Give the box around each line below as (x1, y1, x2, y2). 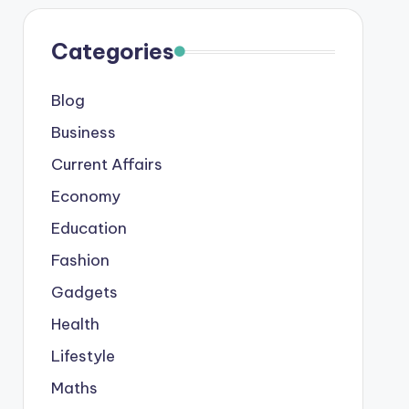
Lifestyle (50, 346, 115, 366)
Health (50, 314, 100, 334)
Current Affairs (50, 154, 163, 174)
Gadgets (50, 282, 118, 302)
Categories (50, 37, 174, 65)
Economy (50, 186, 121, 206)
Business (50, 122, 116, 142)
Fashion (50, 250, 110, 270)
